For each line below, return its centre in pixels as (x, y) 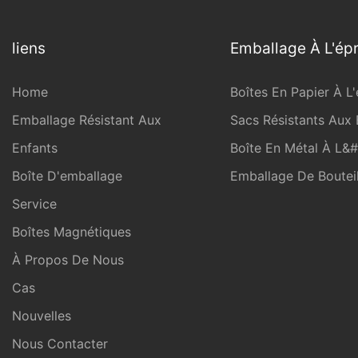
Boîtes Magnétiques (72, 232)
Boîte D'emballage (67, 176)
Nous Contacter (60, 344)
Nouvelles (42, 316)
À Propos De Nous (68, 260)
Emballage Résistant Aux (87, 120)
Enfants (35, 148)
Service (34, 204)
